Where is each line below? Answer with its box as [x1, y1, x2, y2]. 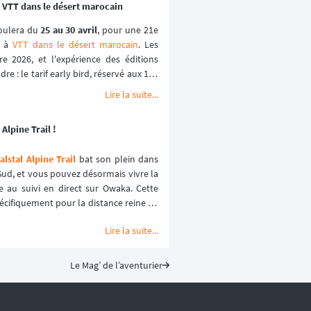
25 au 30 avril [40, 23, 97, 36]
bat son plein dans [76, 153, 158, 166]
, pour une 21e [97, 23, 158, 36]
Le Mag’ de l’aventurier [70, 259, 162, 272]
